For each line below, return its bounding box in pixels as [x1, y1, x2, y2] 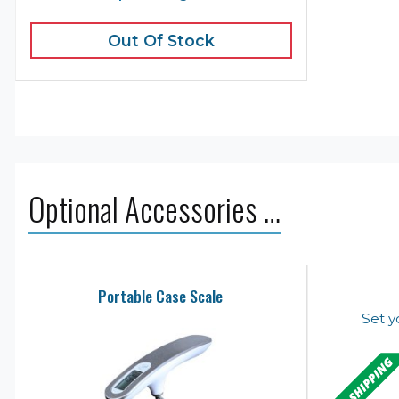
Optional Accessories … [28, 184, 281, 232]
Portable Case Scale [98, 283, 224, 307]
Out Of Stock [107, 30, 215, 50]
